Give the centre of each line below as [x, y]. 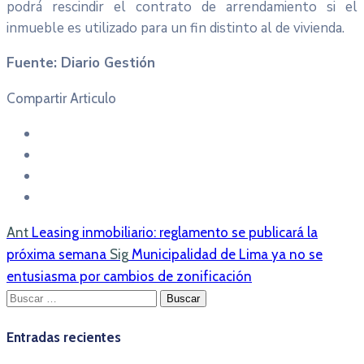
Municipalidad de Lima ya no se [227, 254]
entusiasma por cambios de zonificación [129, 276]
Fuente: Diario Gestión [81, 63]
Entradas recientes [64, 338]
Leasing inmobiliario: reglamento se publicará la [175, 232]
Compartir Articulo [61, 98]
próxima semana [56, 254]
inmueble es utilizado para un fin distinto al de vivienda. [175, 28]
